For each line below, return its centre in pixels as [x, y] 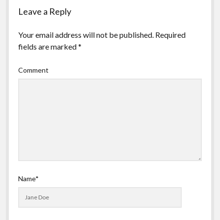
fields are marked [48, 46]
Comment [33, 70]
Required [170, 34]
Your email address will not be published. [86, 34]
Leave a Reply [44, 11]
